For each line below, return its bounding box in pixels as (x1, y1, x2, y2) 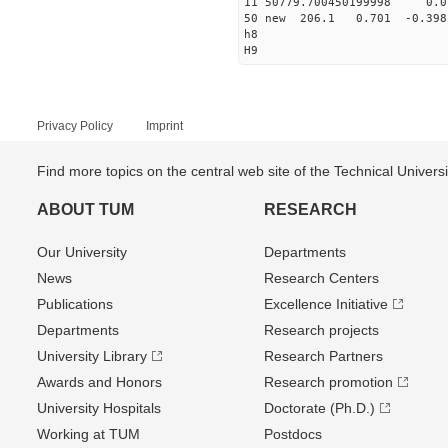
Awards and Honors (37, 374, 162, 390)
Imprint (146, 119, 183, 133)
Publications (37, 296, 113, 312)
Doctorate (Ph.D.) (263, 400, 375, 416)
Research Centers (263, 270, 379, 286)
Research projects (263, 322, 379, 338)
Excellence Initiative (263, 296, 388, 312)
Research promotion (263, 374, 393, 390)
